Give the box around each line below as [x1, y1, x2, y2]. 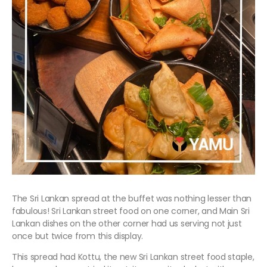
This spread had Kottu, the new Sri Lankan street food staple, [12, 251, 254, 263]
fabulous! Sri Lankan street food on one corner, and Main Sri [12, 205, 250, 218]
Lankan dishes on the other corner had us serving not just [12, 218, 242, 230]
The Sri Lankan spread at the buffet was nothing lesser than [12, 193, 252, 205]
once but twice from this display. [12, 230, 144, 243]
